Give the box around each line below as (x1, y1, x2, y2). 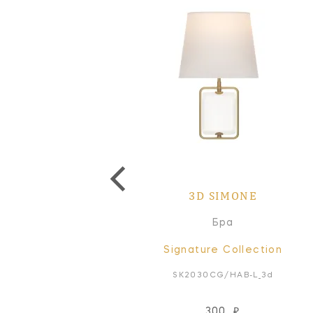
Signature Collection (163, 245, 283, 255)
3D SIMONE (189, 188, 257, 203)
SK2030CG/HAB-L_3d (173, 271, 274, 279)
